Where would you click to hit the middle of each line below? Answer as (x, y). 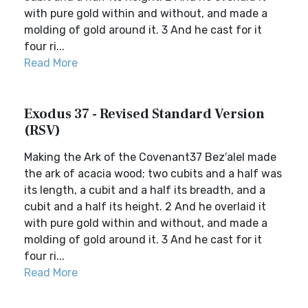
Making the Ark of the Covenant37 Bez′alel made (150, 157)
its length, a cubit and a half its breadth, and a (145, 190)
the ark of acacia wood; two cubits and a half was (153, 174)
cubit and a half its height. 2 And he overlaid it (145, 207)
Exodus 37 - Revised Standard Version (144, 114)
